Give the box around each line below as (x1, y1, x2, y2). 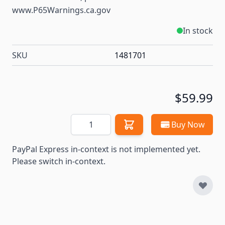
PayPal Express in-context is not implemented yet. (12, 144, 200, 155)
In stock (183, 25, 213, 37)
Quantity (70, 114, 103, 126)
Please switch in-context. (12, 156, 105, 167)
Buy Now (171, 119, 205, 131)
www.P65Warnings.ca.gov (12, 5, 110, 16)
